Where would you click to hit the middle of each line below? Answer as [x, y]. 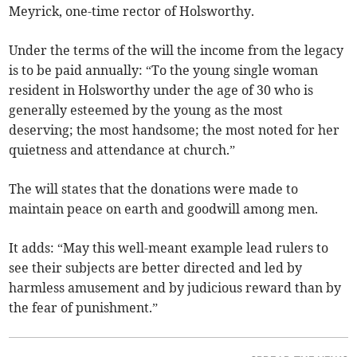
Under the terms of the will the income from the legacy [177, 50]
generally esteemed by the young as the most [146, 110]
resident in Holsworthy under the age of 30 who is [161, 90]
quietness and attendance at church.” [122, 149]
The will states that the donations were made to [154, 188]
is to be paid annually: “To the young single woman [164, 70]
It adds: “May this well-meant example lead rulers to [169, 247]
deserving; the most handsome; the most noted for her [175, 129]
